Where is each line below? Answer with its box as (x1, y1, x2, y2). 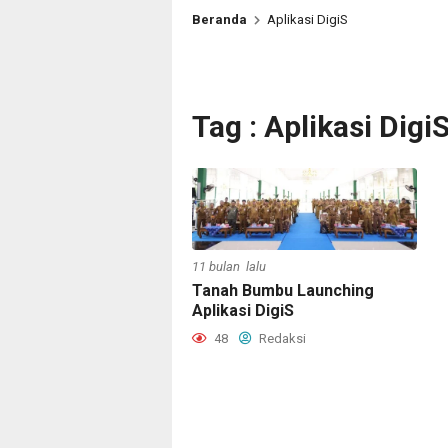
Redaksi (256, 330, 306, 346)
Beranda (192, 12, 247, 27)
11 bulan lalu (192, 258, 266, 274)
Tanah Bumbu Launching (192, 280, 374, 300)
